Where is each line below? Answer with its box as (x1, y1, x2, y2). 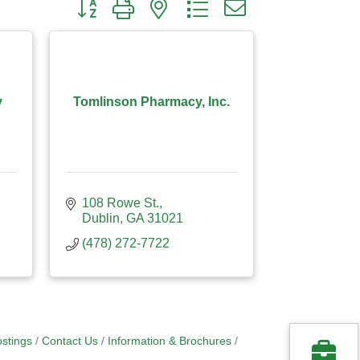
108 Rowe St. (82, 196, 159, 210)
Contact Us (41, 335, 98, 347)
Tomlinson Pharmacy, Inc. (73, 94, 230, 108)
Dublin (82, 211, 120, 225)
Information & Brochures (107, 335, 231, 347)
